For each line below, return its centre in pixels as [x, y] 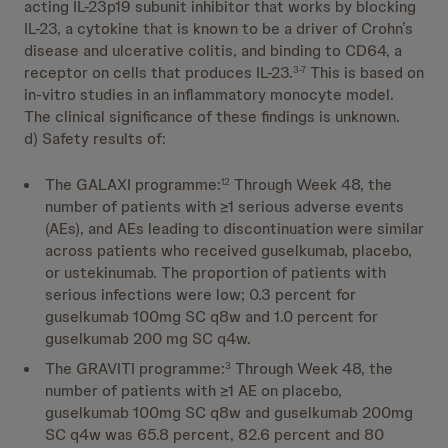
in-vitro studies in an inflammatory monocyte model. [209, 94]
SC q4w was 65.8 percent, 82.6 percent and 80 [214, 434]
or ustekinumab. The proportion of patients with [215, 272]
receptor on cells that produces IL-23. [158, 72]
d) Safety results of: [95, 138]
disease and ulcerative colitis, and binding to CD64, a [213, 50]
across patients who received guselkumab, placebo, [228, 250]
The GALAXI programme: [133, 184]
